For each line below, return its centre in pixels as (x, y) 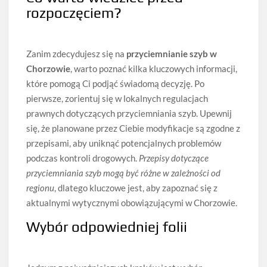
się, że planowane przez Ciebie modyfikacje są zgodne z (133, 128)
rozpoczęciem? (74, 13)
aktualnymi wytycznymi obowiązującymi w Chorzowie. (132, 202)
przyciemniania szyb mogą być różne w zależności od (124, 173)
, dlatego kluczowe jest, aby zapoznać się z (136, 187)
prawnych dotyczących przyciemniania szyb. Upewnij (129, 113)
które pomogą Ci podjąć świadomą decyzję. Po (116, 83)
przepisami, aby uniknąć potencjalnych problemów (124, 143)
